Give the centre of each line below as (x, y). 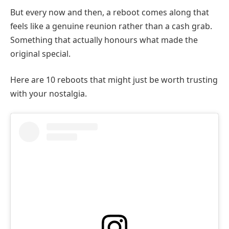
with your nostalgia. (49, 94)
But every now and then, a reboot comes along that (110, 12)
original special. (40, 53)
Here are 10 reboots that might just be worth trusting (114, 80)
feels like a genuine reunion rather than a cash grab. (111, 26)
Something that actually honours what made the (104, 40)
